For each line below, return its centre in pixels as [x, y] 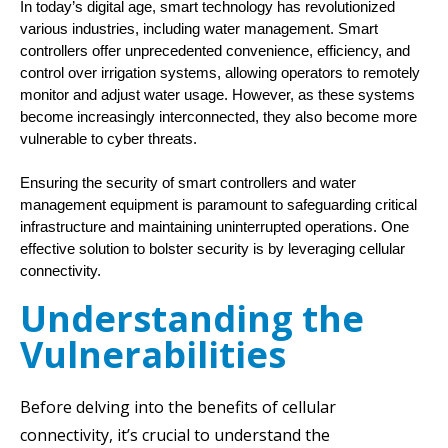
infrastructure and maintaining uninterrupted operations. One [214, 226]
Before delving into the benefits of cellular [178, 406]
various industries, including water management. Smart [199, 28]
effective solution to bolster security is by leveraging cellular [212, 248]
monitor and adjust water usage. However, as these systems [217, 94]
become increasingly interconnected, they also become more [218, 116]
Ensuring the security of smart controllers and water [188, 182]
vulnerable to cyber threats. [110, 138]
